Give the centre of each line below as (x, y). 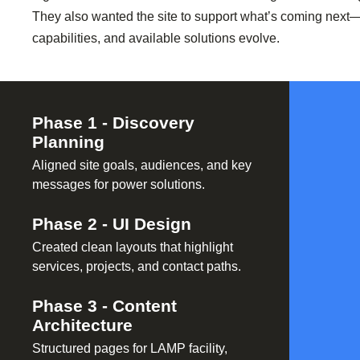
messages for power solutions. (119, 185)
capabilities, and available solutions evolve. (156, 39)
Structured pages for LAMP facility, (130, 349)
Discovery (153, 123)
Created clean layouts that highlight (133, 247)
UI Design (152, 224)
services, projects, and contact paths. (137, 267)
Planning (68, 142)
